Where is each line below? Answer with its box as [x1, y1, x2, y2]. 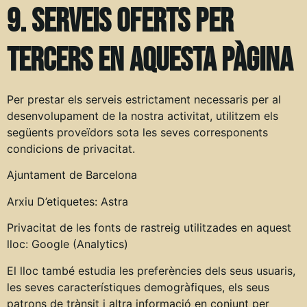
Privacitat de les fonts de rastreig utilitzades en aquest [7, 221, 291, 235]
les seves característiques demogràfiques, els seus [7, 280, 269, 294]
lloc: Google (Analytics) [7, 237, 128, 251]
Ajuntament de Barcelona [7, 168, 137, 182]
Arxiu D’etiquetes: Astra [7, 194, 128, 208]
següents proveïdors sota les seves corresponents [7, 125, 268, 140]
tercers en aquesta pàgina [7, 41, 293, 81]
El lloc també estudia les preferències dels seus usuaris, [7, 263, 295, 278]
